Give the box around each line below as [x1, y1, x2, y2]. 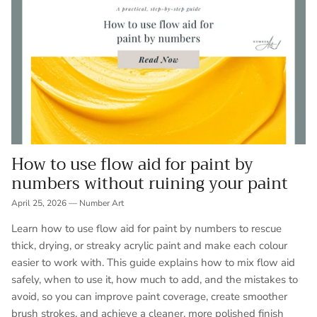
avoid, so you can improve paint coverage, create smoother [11, 289, 287, 304]
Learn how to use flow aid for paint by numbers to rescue [11, 221, 282, 236]
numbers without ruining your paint [11, 169, 288, 197]
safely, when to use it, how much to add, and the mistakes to [11, 272, 298, 287]
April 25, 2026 [11, 197, 67, 209]
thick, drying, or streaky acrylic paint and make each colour [11, 238, 287, 253]
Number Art [79, 197, 124, 209]
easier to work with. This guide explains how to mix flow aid [11, 255, 295, 270]
